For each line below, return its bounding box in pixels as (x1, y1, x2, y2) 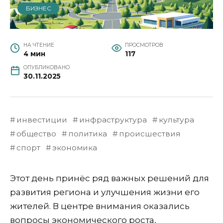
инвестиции (16, 115, 67, 125)
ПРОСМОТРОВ (125, 42, 164, 49)
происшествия (118, 129, 181, 139)
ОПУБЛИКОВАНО (23, 64, 70, 71)
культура (158, 115, 194, 125)
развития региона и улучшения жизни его (10, 187, 200, 198)
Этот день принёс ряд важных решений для (10, 173, 209, 184)
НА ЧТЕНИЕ (23, 42, 55, 49)
